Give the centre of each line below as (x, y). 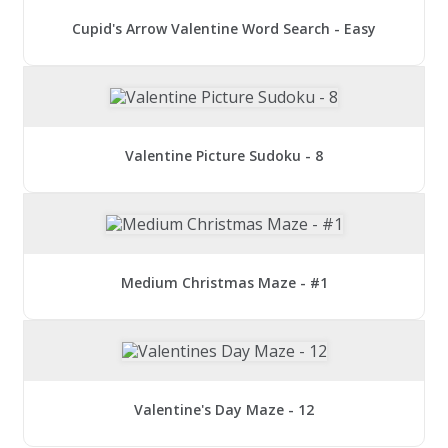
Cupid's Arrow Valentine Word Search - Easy (224, 28)
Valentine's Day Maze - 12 (224, 410)
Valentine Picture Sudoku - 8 (224, 155)
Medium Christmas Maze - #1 (224, 283)
